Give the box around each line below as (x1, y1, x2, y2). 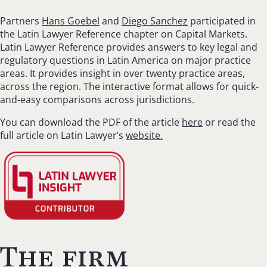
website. (126, 128, 163, 142)
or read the (203, 115, 256, 129)
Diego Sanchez (122, 14, 188, 27)
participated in (188, 14, 256, 27)
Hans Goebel (42, 14, 100, 27)
